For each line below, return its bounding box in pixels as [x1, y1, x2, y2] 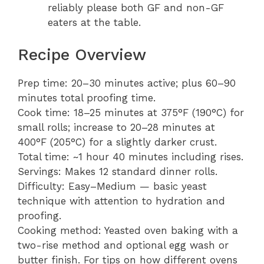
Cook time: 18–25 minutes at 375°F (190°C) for [18, 106, 244, 118]
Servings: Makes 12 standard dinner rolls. [18, 165, 217, 177]
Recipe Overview [18, 45, 146, 64]
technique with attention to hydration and [18, 194, 225, 207]
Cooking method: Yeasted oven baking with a [18, 224, 238, 236]
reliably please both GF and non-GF [48, 2, 224, 14]
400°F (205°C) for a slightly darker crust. [18, 136, 217, 148]
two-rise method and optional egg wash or [18, 239, 229, 251]
